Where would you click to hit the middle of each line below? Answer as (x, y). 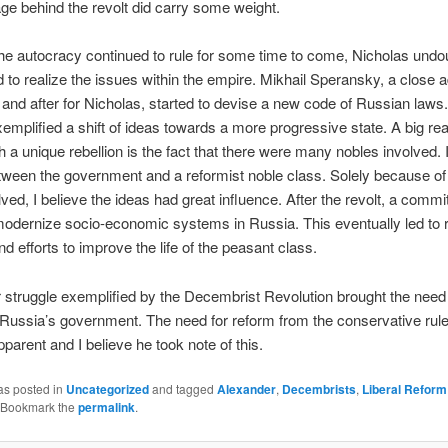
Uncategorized (107, 389)
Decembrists (318, 389)
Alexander (246, 389)
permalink (106, 407)
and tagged (182, 389)
